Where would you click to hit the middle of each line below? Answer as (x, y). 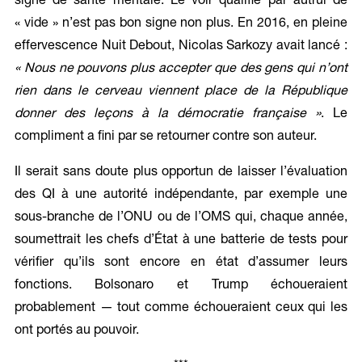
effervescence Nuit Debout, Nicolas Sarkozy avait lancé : (181, 46)
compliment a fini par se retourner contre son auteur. (165, 137)
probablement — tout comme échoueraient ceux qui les (181, 308)
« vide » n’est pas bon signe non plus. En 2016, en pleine (181, 24)
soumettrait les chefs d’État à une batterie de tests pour (181, 240)
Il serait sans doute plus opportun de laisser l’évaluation (181, 173)
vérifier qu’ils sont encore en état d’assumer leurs (181, 263)
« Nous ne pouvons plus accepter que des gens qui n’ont (181, 69)
